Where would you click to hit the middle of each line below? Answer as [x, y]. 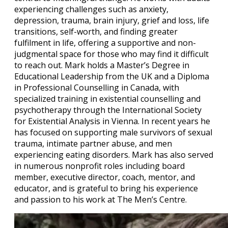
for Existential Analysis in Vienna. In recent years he [112, 121]
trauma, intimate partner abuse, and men [93, 143]
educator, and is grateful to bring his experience [106, 188]
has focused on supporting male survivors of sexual [113, 132]
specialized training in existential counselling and [107, 98]
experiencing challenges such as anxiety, [91, 9]
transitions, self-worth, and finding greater [96, 31]
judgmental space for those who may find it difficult [111, 54]
